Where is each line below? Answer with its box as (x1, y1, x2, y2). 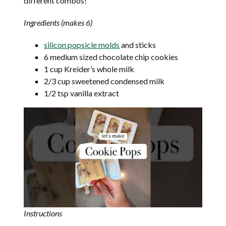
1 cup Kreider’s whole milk (44, 64, 135, 74)
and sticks (120, 39, 156, 49)
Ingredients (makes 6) (24, 17, 93, 27)
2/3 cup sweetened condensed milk (44, 76, 165, 86)
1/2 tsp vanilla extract (44, 88, 120, 98)
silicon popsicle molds (44, 39, 120, 49)
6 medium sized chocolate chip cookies (44, 51, 179, 62)
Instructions (24, 208, 63, 218)
